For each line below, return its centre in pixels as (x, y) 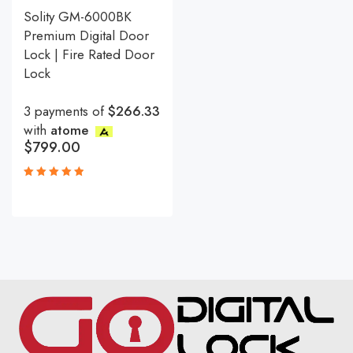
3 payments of (66, 111)
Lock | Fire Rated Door (89, 55)
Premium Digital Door (86, 36)
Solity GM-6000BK (78, 17)
